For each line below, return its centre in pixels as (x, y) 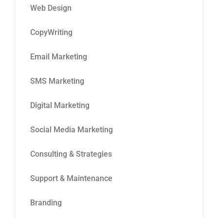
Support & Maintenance (71, 178)
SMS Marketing (57, 81)
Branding (46, 202)
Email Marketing (59, 56)
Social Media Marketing (72, 129)
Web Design (51, 8)
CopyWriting (51, 32)
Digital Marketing (60, 105)
